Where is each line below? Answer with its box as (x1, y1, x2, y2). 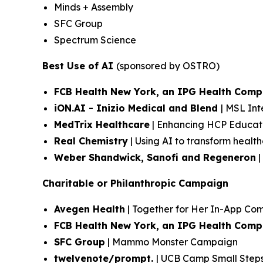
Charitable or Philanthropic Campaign (42, 177, 228, 189)
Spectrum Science (54, 34, 136, 46)
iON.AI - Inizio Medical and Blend (54, 102, 221, 114)
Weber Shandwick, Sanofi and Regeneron (54, 151, 256, 163)
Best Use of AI (42, 60, 116, 72)
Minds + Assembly (54, 1, 133, 13)
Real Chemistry (54, 135, 128, 147)
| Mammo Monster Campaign (105, 236, 238, 248)
